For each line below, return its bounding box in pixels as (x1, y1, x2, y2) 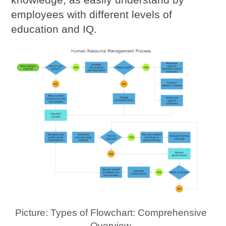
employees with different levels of (11, 8, 173, 20)
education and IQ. (11, 23, 97, 35)
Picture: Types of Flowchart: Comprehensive (15, 207, 207, 218)
